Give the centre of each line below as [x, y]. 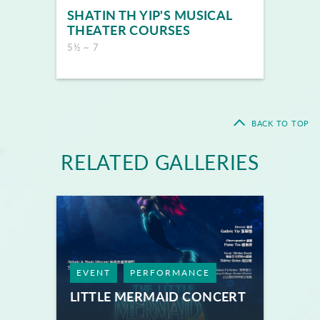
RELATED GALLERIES [160, 162]
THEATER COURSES [129, 30]
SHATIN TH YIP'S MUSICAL [150, 15]
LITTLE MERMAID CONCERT [158, 296]
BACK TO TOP [280, 123]
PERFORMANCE [170, 272]
